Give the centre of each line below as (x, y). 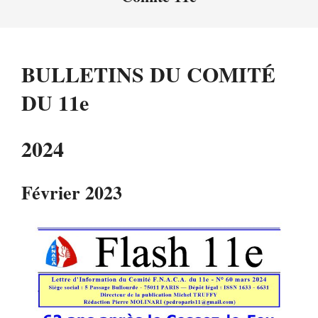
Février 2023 (72, 192)
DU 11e (55, 102)
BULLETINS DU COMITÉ (148, 74)
